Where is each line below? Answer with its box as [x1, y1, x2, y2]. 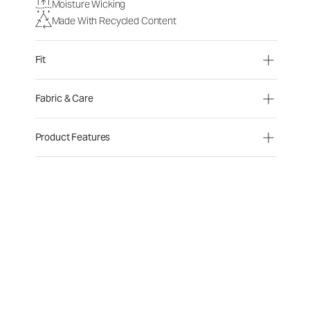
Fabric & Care [35, 92, 93, 104]
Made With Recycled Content [51, 14, 176, 27]
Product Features [35, 131, 111, 143]
